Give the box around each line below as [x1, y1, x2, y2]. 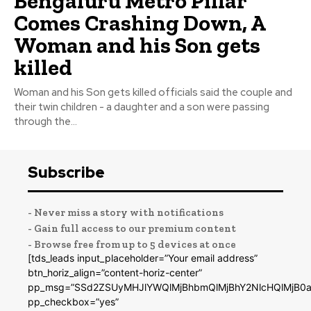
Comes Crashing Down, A [14, 9, 266, 36]
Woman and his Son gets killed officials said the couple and [14, 85, 292, 99]
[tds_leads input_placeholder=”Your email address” [28, 251, 258, 264]
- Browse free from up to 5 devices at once [28, 237, 236, 251]
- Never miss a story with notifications [28, 205, 224, 219]
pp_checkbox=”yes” [28, 295, 119, 308]
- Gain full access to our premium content [28, 221, 236, 235]
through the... [14, 114, 77, 128]
